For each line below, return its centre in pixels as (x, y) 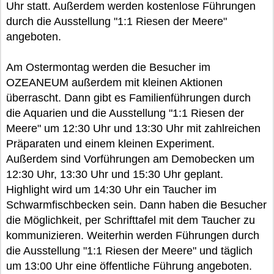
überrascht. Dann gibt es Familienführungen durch (128, 98)
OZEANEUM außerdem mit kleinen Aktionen (114, 83)
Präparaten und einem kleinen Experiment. (110, 144)
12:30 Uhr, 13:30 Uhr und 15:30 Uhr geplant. (115, 174)
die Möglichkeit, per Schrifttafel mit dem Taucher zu (131, 220)
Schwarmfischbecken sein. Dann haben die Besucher (136, 205)
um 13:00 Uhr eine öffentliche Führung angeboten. (129, 266)
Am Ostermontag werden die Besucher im (108, 67)
